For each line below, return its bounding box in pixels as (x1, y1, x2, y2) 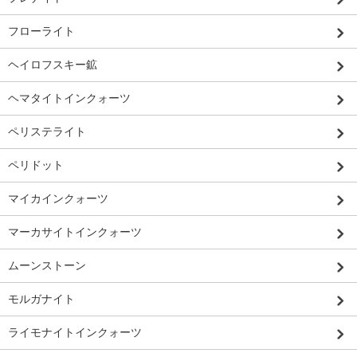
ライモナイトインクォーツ (8, 325, 142, 339)
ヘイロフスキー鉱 (8, 57, 97, 71)
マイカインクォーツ (8, 191, 108, 205)
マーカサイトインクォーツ (8, 225, 142, 238)
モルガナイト (8, 292, 75, 305)
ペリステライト (8, 124, 86, 138)
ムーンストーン (8, 258, 86, 272)
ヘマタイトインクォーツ (8, 91, 131, 104)
